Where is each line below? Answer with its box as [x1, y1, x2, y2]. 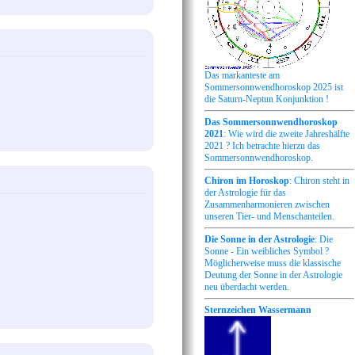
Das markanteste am [204, 70, 280, 82]
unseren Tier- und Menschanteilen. [204, 211, 334, 223]
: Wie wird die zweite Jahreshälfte [223, 128, 349, 140]
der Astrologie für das [204, 187, 286, 199]
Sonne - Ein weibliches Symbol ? [204, 246, 329, 258]
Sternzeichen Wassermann [204, 304, 311, 316]
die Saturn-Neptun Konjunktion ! [204, 94, 329, 105]
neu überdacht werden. [204, 281, 289, 293]
